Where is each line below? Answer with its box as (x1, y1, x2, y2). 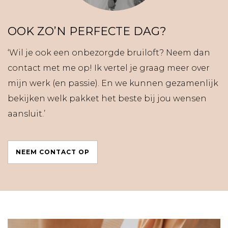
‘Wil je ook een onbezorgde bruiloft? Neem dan (8, 48, 210, 58)
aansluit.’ (8, 109, 45, 119)
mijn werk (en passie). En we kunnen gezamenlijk (8, 78, 218, 88)
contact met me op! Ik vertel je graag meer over (8, 63, 210, 73)
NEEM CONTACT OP (16, 148, 90, 156)
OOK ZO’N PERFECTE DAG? (8, 24, 166, 38)
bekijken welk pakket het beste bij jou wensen (8, 94, 207, 103)
